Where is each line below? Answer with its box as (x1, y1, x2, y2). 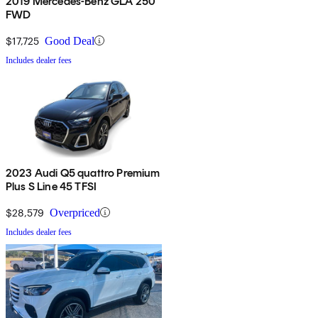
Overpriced (50, 206, 100, 219)
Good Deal (45, 34, 94, 47)
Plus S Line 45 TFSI (6, 179, 97, 193)
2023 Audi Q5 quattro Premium (6, 165, 160, 180)
